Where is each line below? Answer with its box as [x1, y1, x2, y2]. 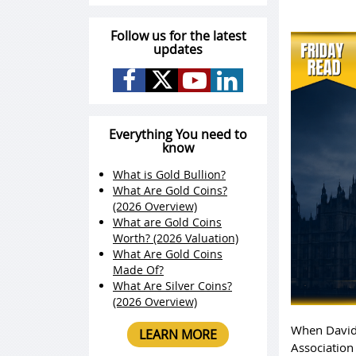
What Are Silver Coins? [113, 278, 232, 293]
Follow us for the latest [110, 27, 246, 44]
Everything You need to [109, 126, 247, 143]
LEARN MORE [139, 326, 217, 343]
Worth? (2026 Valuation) [113, 230, 238, 246]
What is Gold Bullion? [113, 167, 226, 182]
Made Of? [113, 262, 164, 277]
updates [153, 41, 203, 58]
